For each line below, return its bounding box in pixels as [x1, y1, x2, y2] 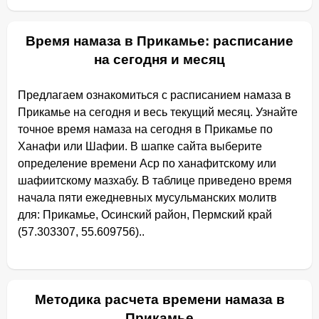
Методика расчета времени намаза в [34, 292, 285, 307]
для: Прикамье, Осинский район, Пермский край [18, 209, 272, 221]
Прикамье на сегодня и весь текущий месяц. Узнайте [18, 106, 298, 118]
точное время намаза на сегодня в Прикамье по [18, 123, 273, 135]
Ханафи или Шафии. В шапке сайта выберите [18, 140, 262, 152]
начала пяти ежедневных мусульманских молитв [18, 192, 277, 204]
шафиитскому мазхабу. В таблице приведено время [18, 174, 292, 187]
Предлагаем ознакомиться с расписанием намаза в [18, 89, 291, 101]
